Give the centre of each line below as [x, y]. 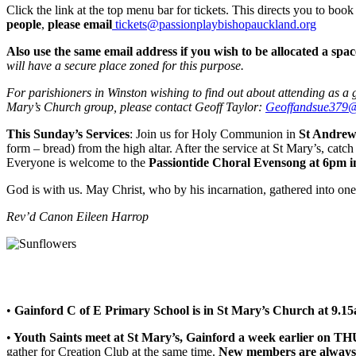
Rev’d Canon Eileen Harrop [77, 216]
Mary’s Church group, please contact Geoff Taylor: [136, 106]
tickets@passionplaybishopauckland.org [214, 24]
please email [80, 24]
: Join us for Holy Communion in [214, 133]
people [24, 24]
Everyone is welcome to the [77, 162]
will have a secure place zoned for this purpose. [125, 65]
